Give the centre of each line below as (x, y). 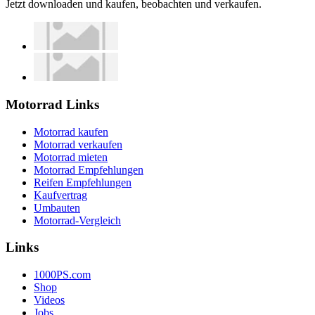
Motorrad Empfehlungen (89, 169)
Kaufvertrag (60, 195)
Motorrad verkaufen (78, 144)
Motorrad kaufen (71, 131)
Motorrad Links (52, 104)
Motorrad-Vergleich (77, 220)
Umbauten (57, 207)
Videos (49, 300)
